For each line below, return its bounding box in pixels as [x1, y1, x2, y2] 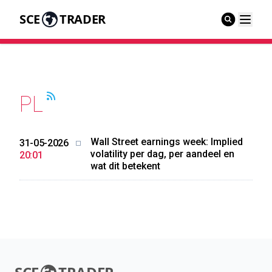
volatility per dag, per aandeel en [90, 148, 234, 160]
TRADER [59, 11, 106, 27]
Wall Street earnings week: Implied [90, 136, 243, 148]
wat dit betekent [90, 160, 160, 172]
